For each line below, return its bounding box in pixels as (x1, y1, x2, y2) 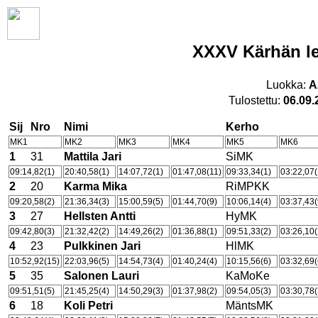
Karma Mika (64, 180, 127, 192)
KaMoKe (226, 270, 270, 282)
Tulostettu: (228, 94, 283, 106)
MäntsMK (226, 300, 273, 312)
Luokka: (266, 79, 309, 91)
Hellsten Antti (64, 210, 136, 222)
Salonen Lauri (64, 270, 139, 282)
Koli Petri (64, 300, 113, 312)
